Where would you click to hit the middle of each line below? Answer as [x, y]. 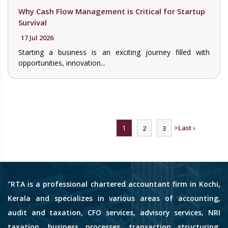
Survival [33, 23]
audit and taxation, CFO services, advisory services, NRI [114, 213]
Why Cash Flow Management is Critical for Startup [112, 11]
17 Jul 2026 [37, 38]
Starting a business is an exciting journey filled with [114, 52]
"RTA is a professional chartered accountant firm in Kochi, [114, 184]
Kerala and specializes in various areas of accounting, [114, 198]
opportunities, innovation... [62, 63]
